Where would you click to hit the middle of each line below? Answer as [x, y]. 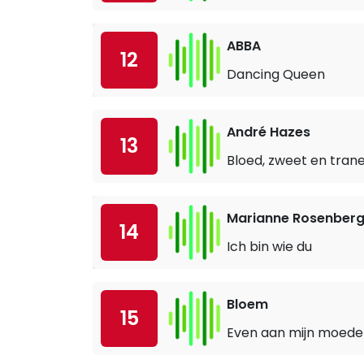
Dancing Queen [276, 74]
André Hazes [269, 132]
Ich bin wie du [269, 246]
